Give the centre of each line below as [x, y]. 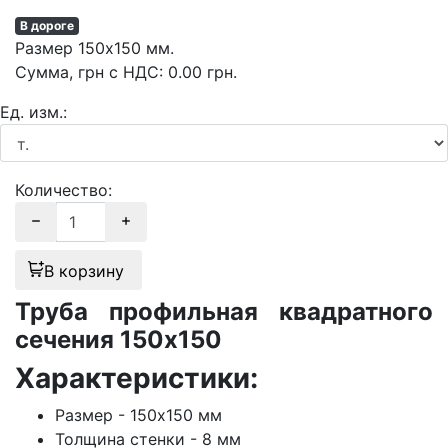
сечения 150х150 [118, 340]
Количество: [63, 190]
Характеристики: [136, 378]
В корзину [86, 271]
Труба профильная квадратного [224, 312]
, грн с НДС [114, 72]
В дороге [46, 26]
